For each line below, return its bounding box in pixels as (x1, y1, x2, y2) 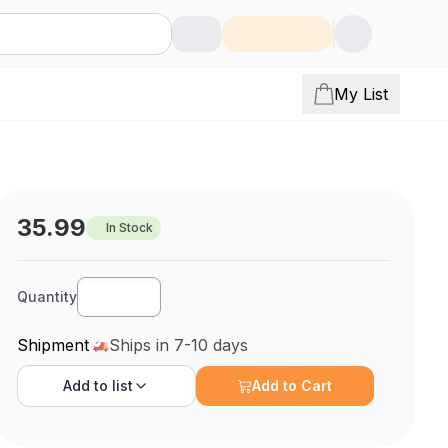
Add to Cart (252, 377, 333, 394)
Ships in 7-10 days (109, 335, 249, 355)
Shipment (17, 335, 90, 355)
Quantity (17, 288, 78, 305)
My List (334, 84, 388, 104)
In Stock (106, 220, 154, 235)
